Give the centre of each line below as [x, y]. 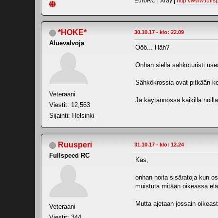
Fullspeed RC [69, 156]
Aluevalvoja [67, 43]
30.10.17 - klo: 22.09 [159, 32]
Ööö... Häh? [152, 48]
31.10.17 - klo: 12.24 [159, 145]
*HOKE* [72, 33]
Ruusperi [75, 145]
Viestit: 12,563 [70, 105]
